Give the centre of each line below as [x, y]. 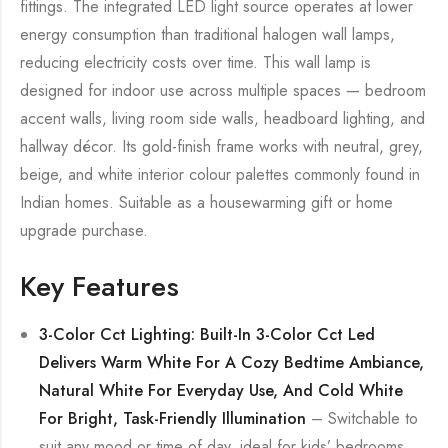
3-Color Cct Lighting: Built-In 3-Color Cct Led [207, 334]
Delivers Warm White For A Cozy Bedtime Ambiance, [232, 362]
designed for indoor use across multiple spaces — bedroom [223, 90]
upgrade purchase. [84, 230]
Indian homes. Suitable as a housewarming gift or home [206, 202]
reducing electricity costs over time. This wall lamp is [195, 62]
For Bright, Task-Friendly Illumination [173, 418]
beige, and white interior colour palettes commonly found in [220, 174]
